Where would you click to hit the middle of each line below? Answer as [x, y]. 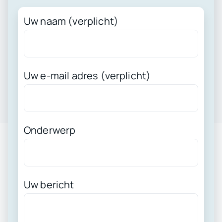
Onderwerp [50, 130]
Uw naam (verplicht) [71, 21]
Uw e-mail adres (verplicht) [87, 76]
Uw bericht [49, 185]
